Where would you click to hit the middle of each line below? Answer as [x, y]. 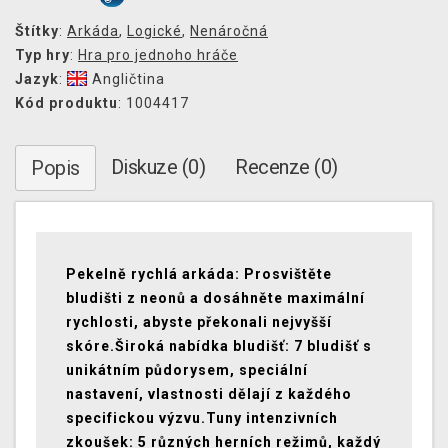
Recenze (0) [286, 167]
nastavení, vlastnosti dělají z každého [209, 394]
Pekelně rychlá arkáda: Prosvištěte [199, 274]
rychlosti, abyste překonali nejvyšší [199, 322]
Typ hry [42, 55]
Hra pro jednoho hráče [158, 55]
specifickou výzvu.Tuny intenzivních [202, 418]
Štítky [37, 31]
